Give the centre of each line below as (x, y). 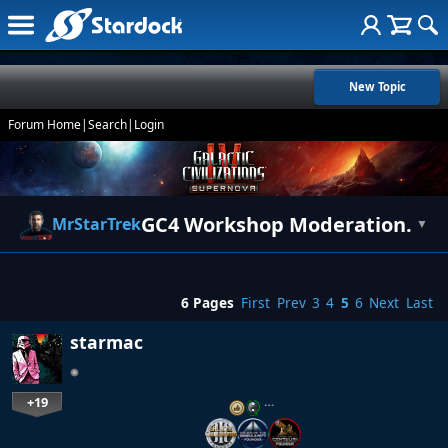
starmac (106, 342)
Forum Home (44, 124)
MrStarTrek (96, 224)
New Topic (377, 86)
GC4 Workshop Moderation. (276, 224)
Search (107, 124)
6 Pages (207, 303)
